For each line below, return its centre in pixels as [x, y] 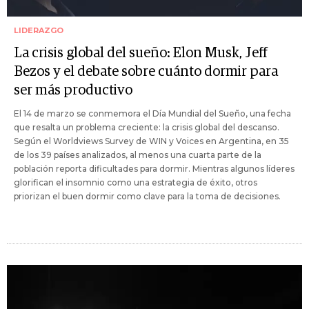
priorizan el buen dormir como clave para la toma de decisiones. [147, 196]
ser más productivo [73, 90]
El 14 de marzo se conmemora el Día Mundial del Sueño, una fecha [152, 113]
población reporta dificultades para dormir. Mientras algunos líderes [154, 168]
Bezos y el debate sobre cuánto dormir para [146, 71]
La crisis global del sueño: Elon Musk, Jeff [141, 53]
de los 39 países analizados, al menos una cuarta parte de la [138, 154]
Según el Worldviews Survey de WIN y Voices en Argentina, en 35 [151, 141]
